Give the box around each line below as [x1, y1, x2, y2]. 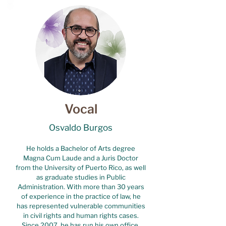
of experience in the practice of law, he [21, 192, 141, 200]
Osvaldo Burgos [49, 123, 112, 133]
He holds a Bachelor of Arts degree [26, 144, 135, 152]
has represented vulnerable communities [16, 202, 145, 210]
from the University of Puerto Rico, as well [16, 163, 146, 172]
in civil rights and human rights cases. [23, 211, 139, 219]
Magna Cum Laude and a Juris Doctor [23, 154, 138, 162]
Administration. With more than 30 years [17, 183, 144, 191]
